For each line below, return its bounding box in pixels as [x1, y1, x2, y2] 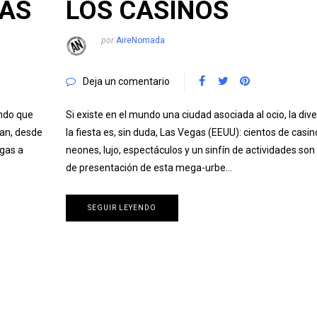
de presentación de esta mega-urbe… [65, 161, 232, 173]
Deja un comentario [82, 75, 170, 87]
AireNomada [115, 35, 165, 45]
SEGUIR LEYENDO [87, 203, 156, 212]
